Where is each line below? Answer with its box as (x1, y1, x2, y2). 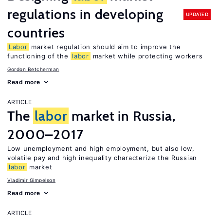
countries (7, 24, 65, 41)
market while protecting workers (90, 52, 203, 60)
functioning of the (7, 52, 71, 60)
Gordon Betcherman (7, 66, 59, 72)
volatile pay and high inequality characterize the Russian (7, 154, 197, 162)
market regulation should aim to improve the (29, 43, 181, 51)
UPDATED (185, 11, 208, 18)
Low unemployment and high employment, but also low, (7, 145, 195, 152)
